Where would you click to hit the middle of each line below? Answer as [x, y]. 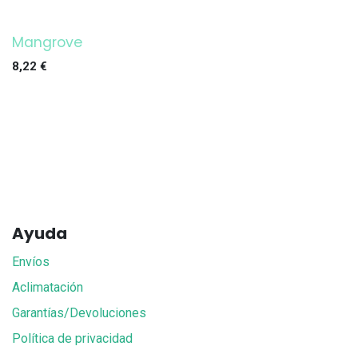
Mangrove [47, 42]
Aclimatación [48, 288]
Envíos [31, 262]
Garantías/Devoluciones [79, 313]
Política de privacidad [72, 339]
